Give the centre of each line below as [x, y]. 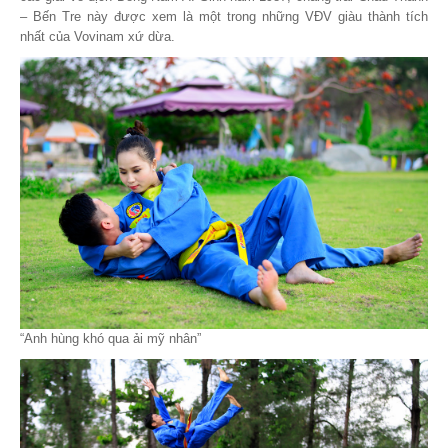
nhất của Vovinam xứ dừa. [97, 37]
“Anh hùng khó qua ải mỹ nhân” [110, 339]
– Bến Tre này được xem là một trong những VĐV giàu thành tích [224, 17]
